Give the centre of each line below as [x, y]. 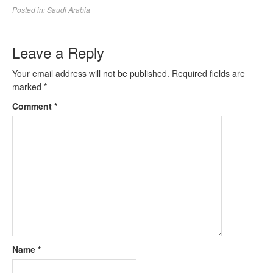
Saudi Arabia [69, 9]
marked [28, 87]
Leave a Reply [58, 52]
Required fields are [208, 73]
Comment [33, 106]
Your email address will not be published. [91, 73]
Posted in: [30, 9]
